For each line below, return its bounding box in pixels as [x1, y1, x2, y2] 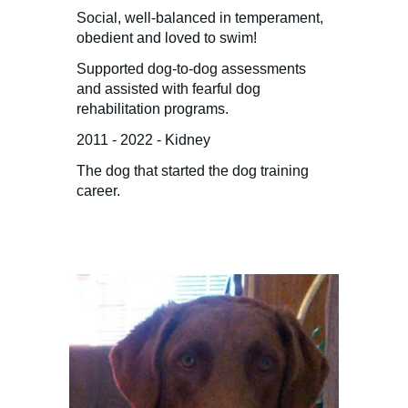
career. [76, 182, 121, 199]
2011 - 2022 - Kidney [76, 131, 211, 148]
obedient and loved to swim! [76, 29, 258, 46]
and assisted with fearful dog [76, 80, 261, 97]
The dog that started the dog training [76, 162, 310, 178]
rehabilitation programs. [76, 100, 229, 117]
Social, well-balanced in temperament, [76, 9, 324, 25]
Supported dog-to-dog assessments [76, 60, 307, 76]
